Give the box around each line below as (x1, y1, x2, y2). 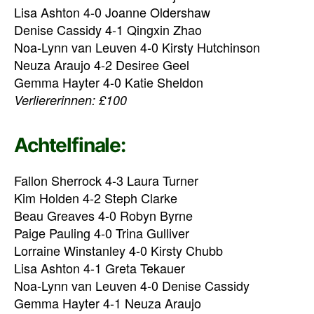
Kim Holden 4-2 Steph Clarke (14, 189, 177, 207)
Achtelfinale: (14, 133, 125, 158)
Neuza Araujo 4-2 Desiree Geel (14, 55, 189, 74)
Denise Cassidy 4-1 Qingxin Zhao (14, 20, 202, 39)
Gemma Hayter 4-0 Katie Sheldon (14, 73, 203, 92)
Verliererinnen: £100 (14, 91, 127, 109)
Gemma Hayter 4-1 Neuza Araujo (14, 294, 201, 313)
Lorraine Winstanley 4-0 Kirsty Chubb (14, 241, 223, 260)
